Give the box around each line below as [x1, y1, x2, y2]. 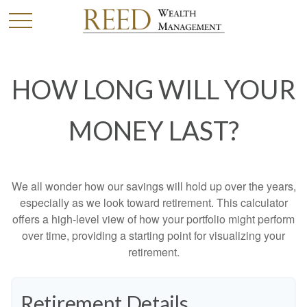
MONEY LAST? [68, 114, 239, 146]
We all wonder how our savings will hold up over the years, [11, 178, 296, 194]
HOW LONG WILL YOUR [11, 73, 296, 105]
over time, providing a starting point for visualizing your [22, 228, 285, 243]
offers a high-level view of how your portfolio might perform [12, 211, 295, 227]
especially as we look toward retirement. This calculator [19, 195, 288, 210]
